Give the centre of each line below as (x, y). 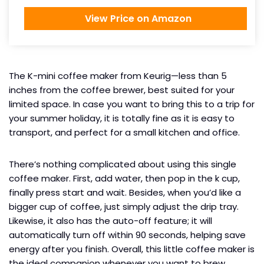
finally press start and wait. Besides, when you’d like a (125, 192)
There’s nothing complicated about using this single (123, 164)
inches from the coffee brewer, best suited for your (122, 90)
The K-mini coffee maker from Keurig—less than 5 (118, 75)
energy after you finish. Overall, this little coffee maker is (132, 249)
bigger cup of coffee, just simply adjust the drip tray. (124, 206)
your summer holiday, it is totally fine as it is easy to (122, 118)
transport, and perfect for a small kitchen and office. (124, 132)
